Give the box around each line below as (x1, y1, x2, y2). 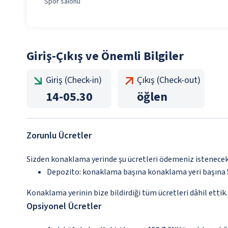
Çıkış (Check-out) (137, 74, 201, 87)
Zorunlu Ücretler (26, 129, 92, 142)
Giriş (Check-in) (46, 74, 102, 87)
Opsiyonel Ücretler (26, 200, 101, 213)
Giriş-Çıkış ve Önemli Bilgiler (26, 47, 184, 66)
